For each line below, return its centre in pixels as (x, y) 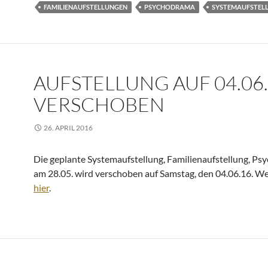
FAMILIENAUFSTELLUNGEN (86, 7)
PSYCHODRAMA (170, 7)
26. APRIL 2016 (68, 128)
